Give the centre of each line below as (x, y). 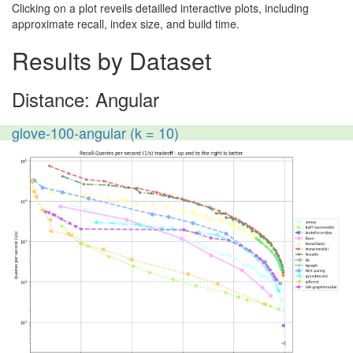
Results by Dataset (111, 60)
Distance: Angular (85, 99)
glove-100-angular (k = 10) (95, 132)
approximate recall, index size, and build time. (126, 24)
